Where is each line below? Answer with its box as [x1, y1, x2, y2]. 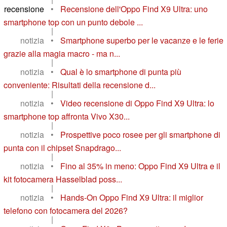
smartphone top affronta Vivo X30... [4, 110, 130, 122]
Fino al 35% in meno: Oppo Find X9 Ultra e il [60, 160, 220, 172]
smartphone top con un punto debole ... [4, 16, 143, 28]
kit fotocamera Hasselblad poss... [4, 173, 122, 185]
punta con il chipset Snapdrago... [4, 141, 121, 154]
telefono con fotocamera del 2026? [4, 204, 128, 216]
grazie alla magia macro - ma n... [4, 47, 120, 59]
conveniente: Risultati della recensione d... [4, 79, 156, 91]
